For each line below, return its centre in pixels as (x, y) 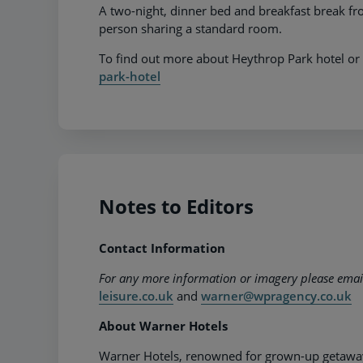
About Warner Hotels (163, 326)
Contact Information (164, 248)
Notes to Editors (176, 207)
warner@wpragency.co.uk (276, 296)
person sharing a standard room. (190, 29)
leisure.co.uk (136, 296)
